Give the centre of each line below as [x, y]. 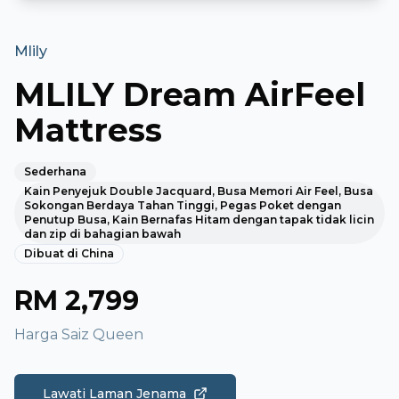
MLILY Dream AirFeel [190, 95]
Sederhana [55, 172]
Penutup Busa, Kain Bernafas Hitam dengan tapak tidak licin [199, 220]
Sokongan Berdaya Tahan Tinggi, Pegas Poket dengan [183, 206]
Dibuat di [51, 254]
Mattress [88, 130]
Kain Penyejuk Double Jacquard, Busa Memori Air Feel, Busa [199, 191]
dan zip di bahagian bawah [102, 234]
